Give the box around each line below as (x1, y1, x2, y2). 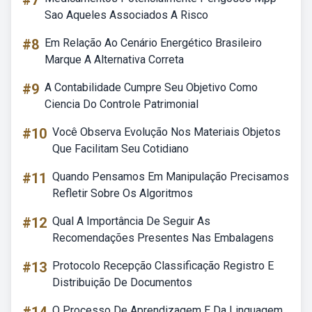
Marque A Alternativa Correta (45, 53, 184, 66)
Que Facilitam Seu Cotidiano (52, 142, 189, 155)
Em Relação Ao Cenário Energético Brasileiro (45, 36, 262, 49)
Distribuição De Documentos (52, 276, 192, 289)
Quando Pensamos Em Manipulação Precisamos (52, 170, 289, 183)
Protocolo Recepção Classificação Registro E (52, 259, 274, 272)
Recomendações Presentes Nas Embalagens (52, 231, 274, 244)
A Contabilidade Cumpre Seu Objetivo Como (45, 81, 258, 94)
